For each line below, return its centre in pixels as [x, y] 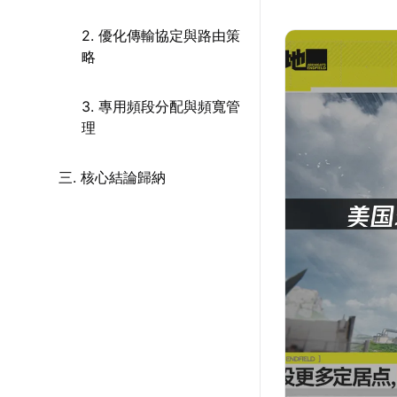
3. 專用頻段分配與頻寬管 [161, 106]
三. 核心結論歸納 [112, 177]
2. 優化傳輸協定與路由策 [161, 35]
